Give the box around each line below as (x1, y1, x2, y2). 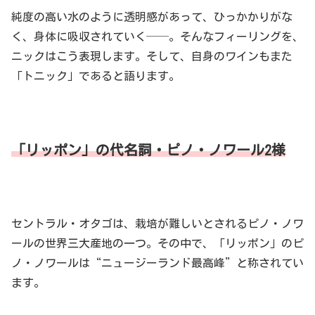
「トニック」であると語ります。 (11, 70, 180, 82)
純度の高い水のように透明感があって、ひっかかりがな (11, 11, 292, 23)
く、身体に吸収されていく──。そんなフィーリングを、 (11, 31, 304, 43)
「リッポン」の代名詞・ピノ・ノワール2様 (11, 143, 285, 157)
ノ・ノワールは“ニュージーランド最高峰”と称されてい (11, 257, 304, 269)
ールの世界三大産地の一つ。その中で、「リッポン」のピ (11, 237, 304, 249)
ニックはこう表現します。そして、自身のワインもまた (11, 51, 292, 63)
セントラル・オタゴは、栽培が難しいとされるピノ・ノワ (11, 217, 304, 229)
